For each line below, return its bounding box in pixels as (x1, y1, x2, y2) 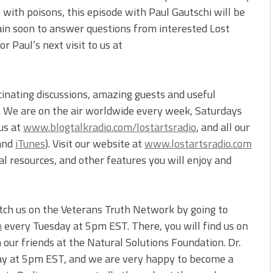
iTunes (15, 135, 45, 152)
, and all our (196, 119, 250, 136)
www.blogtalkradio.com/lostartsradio (23, 119, 196, 136)
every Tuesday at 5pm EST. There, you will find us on (2, 218, 248, 235)
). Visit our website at (45, 135, 144, 152)
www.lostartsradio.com (144, 135, 252, 152)
